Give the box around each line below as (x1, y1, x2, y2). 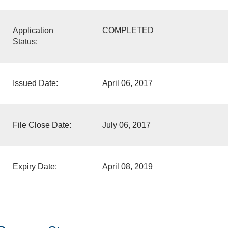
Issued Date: (12, 78, 58, 88)
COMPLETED (102, 25, 154, 35)
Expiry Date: (12, 162, 57, 171)
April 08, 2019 (102, 162, 153, 171)
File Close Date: (12, 120, 71, 129)
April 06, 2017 (102, 78, 153, 88)
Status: (12, 37, 38, 46)
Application (12, 25, 53, 35)
